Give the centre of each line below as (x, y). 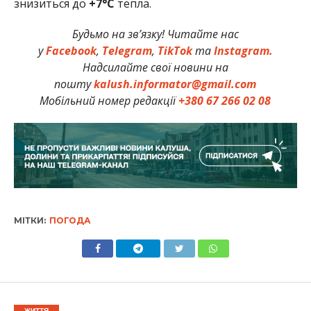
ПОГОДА (70, 220)
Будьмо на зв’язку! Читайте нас (155, 34)
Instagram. (243, 50)
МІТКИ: (30, 220)
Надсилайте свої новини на (155, 67)
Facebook (71, 50)
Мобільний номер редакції (109, 100)
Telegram (127, 50)
